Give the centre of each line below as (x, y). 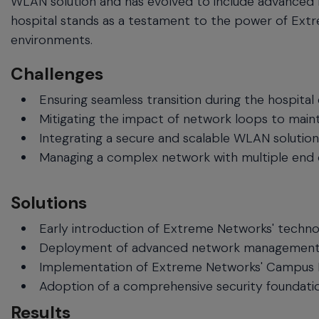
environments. (52, 40)
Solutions (49, 202)
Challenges (57, 73)
